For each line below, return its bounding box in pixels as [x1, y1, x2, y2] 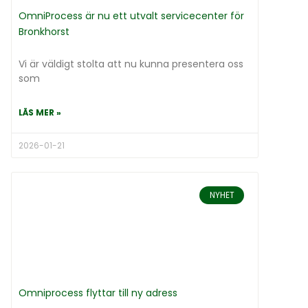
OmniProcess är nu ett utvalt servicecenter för [19, 8, 244, 23]
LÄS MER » [19, 106, 61, 118]
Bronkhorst [19, 24, 69, 38]
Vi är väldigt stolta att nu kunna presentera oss [19, 56, 243, 71]
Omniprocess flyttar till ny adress [19, 286, 177, 300]
